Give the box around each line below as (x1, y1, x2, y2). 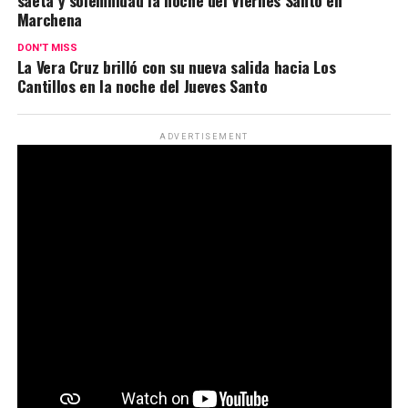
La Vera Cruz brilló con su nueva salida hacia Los (16, 54, 336, 78)
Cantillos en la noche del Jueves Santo (16, 73, 268, 97)
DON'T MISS (16, 41, 77, 54)
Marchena (16, 6, 82, 31)
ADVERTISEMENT (158, 131, 250, 141)
